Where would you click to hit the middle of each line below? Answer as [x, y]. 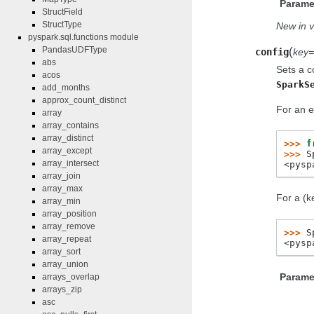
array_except [67, 151]
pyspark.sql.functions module [83, 37]
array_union [65, 265]
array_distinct [68, 138]
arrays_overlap [71, 277]
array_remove [69, 227]
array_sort [61, 252]
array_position [69, 214]
